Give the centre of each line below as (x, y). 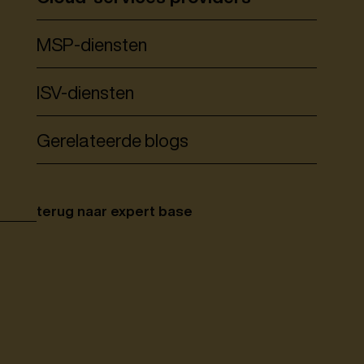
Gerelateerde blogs (112, 140)
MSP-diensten (91, 44)
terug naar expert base (114, 210)
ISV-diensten (85, 92)
